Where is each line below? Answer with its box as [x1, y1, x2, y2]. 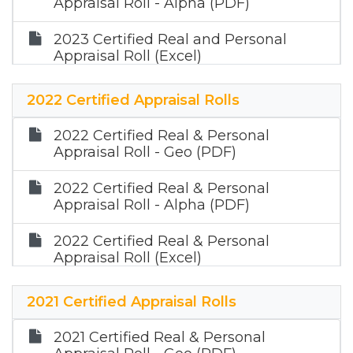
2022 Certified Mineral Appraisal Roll [54, 285, 311, 303]
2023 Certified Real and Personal [54, 31, 287, 48]
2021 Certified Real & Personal [54, 329, 266, 346]
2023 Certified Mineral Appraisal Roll [54, 84, 311, 101]
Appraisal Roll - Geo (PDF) [54, 143, 236, 161]
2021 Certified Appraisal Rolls [27, 293, 236, 310]
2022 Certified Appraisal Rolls [27, 91, 240, 109]
